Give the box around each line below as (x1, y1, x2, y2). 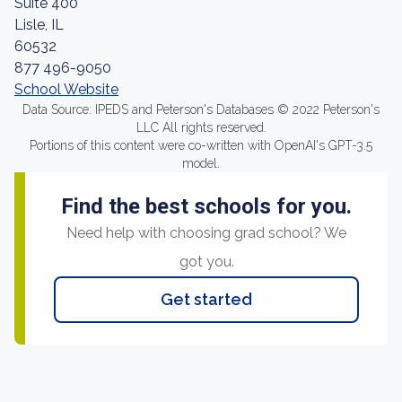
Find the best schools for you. (61, 194, 352, 219)
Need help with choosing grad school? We (66, 224, 346, 241)
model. (182, 156, 220, 170)
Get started (161, 290, 252, 309)
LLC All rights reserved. (135, 120, 267, 135)
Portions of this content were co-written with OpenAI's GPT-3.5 (30, 138, 372, 153)
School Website (14, 81, 118, 98)
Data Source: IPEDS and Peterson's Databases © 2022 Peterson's (22, 102, 380, 117)
